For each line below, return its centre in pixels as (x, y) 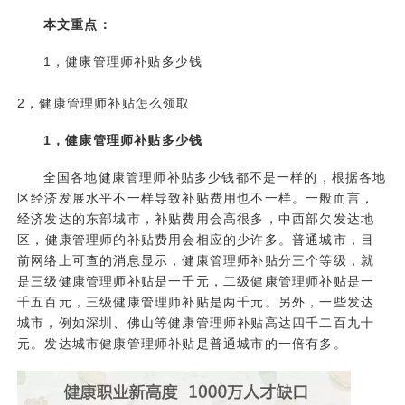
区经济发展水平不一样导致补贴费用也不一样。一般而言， (196, 198)
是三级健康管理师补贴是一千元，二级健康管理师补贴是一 (196, 282)
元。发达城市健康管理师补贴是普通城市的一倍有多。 (182, 344)
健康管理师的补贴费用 (113, 240)
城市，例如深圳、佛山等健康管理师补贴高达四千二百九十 (196, 323)
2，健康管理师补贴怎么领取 (104, 104)
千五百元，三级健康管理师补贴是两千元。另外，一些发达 (196, 302)
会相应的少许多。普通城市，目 (278, 240)
